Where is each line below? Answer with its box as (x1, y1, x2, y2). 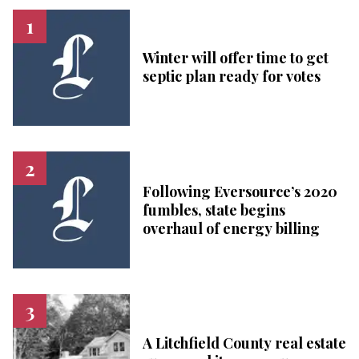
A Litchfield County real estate (142, 333, 346, 353)
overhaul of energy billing (142, 218, 320, 238)
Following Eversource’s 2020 (142, 181, 337, 201)
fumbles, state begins (142, 200, 285, 220)
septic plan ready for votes (142, 67, 321, 87)
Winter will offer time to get (142, 48, 329, 68)
